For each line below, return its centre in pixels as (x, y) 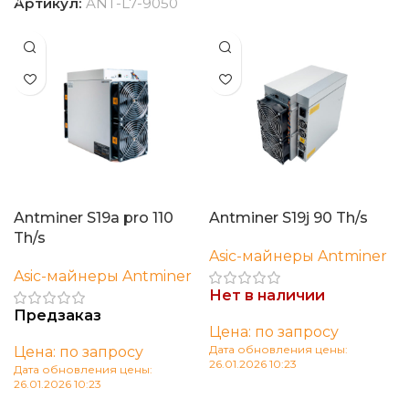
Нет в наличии (267, 296)
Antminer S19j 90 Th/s (288, 218)
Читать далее (266, 391)
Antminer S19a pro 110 (94, 218)
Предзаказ (58, 316)
